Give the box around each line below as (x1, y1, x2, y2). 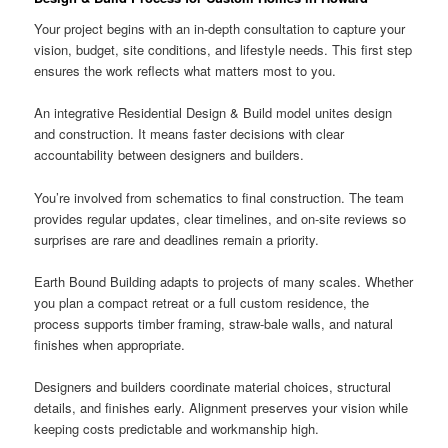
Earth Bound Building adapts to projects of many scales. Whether (34, 271, 414, 291)
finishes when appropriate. (34, 334, 186, 354)
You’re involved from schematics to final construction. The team (34, 187, 405, 207)
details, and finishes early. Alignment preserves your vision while (34, 397, 409, 417)
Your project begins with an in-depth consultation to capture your (34, 19, 406, 39)
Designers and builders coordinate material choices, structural (34, 376, 392, 396)
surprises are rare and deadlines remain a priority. (34, 229, 320, 249)
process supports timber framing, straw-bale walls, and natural (34, 313, 394, 333)
